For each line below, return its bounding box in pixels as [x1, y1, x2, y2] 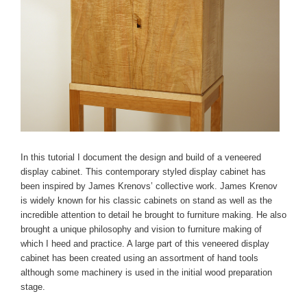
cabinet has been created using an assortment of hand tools [21, 253, 258, 264]
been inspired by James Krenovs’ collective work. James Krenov [21, 181, 278, 192]
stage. [21, 282, 45, 293]
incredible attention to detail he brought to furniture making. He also [21, 210, 286, 221]
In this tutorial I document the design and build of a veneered [21, 152, 261, 163]
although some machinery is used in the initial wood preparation [21, 267, 272, 278]
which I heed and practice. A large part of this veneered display [21, 238, 269, 249]
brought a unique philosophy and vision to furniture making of [21, 224, 262, 235]
